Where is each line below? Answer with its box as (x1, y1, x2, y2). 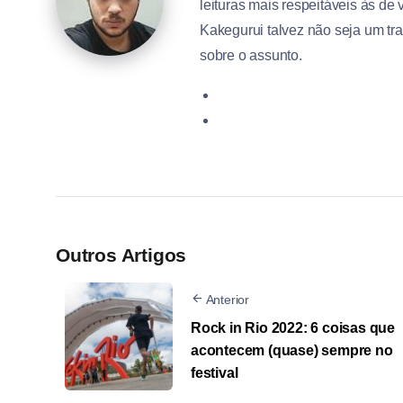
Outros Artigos (56, 244, 187, 265)
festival (191, 364, 238, 381)
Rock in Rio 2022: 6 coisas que (191, 319, 396, 336)
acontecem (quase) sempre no (191, 342, 393, 358)
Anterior (205, 291, 250, 307)
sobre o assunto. (200, 47, 302, 63)
